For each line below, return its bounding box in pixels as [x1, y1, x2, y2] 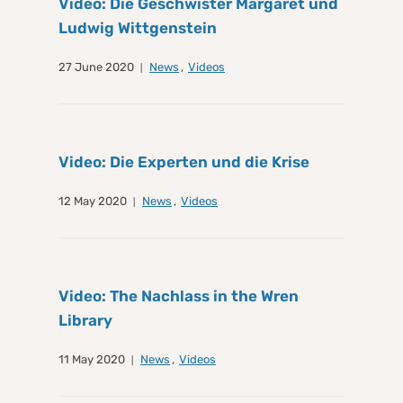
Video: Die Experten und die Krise [58, 153, 309, 172]
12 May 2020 [58, 194, 127, 209]
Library [58, 311, 112, 330]
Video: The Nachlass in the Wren [58, 287, 299, 306]
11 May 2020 [58, 353, 125, 367]
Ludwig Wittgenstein [58, 19, 217, 38]
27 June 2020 [58, 60, 134, 75]
